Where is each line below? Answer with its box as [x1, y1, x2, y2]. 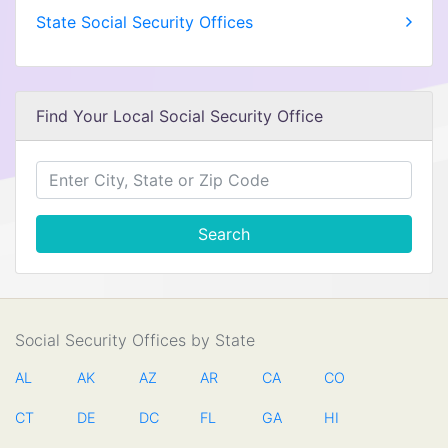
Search [198, 224, 250, 244]
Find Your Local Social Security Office [36, 106, 323, 126]
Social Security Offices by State [15, 330, 255, 350]
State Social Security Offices [36, 12, 253, 32]
